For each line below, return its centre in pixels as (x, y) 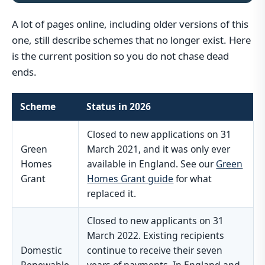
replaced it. (112, 194)
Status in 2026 (119, 107)
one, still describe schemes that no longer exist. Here (131, 40)
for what (193, 179)
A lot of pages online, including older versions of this (130, 24)
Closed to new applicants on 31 (156, 221)
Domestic (42, 251)
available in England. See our (152, 164)
